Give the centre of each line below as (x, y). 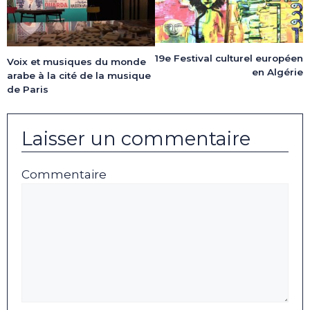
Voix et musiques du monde (76, 61)
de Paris (28, 89)
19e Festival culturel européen (229, 58)
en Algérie (277, 72)
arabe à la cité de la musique (79, 75)
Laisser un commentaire (136, 139)
